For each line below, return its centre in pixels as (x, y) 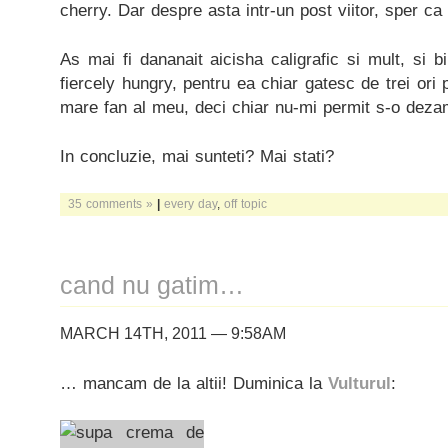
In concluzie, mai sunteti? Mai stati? (197, 156)
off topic (245, 203)
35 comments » (110, 203)
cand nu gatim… (152, 285)
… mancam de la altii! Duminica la (194, 383)
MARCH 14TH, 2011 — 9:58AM (173, 333)
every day (190, 203)
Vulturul (359, 383)
